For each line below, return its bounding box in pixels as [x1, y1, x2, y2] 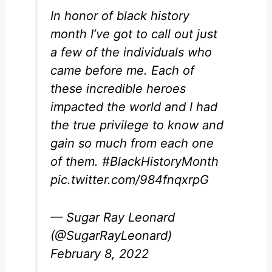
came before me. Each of [50, 63, 195, 78]
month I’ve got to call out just [50, 26, 218, 41]
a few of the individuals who [50, 44, 212, 59]
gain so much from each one [50, 135, 214, 151]
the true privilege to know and [50, 117, 224, 132]
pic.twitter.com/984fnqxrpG [50, 172, 209, 187]
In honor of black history [50, 8, 190, 23]
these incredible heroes [50, 81, 186, 96]
